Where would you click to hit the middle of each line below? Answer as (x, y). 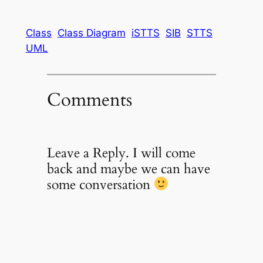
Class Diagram (91, 33)
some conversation (100, 184)
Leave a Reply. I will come (121, 153)
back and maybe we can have (128, 168)
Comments (89, 100)
